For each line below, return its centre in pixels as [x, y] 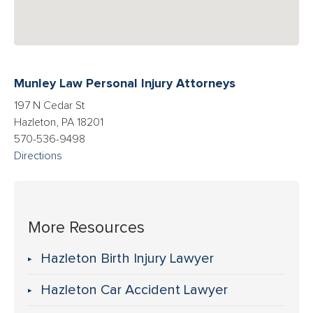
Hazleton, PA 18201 [59, 122]
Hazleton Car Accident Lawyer [134, 290]
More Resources [86, 227]
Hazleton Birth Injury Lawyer [127, 258]
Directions [38, 155]
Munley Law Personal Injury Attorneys [125, 83]
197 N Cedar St [49, 105]
